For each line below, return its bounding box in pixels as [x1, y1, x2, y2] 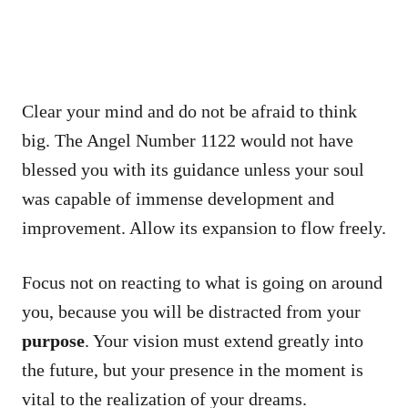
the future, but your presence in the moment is [22, 359, 363, 380]
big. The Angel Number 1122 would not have [22, 129, 353, 150]
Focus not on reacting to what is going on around [22, 271, 382, 292]
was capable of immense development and [22, 188, 334, 209]
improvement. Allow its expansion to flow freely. [22, 217, 386, 238]
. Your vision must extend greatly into [85, 330, 363, 351]
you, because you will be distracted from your [22, 301, 361, 321]
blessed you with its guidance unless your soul [22, 158, 364, 179]
